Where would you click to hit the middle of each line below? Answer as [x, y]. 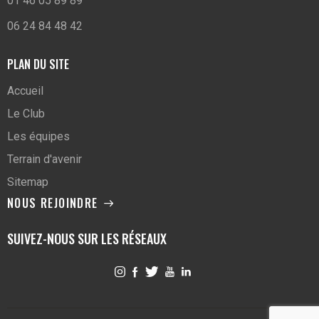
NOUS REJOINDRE [53, 203]
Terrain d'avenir [45, 159]
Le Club [26, 114]
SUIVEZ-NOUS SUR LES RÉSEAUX [87, 238]
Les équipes [38, 137]
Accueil [25, 91]
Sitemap [28, 182]
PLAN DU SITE [38, 64]
